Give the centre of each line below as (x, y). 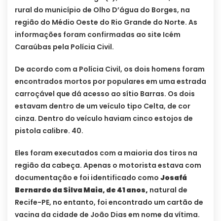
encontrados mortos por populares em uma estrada (110, 81)
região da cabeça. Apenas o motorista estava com (108, 165)
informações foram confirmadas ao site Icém (98, 34)
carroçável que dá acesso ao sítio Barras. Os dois (105, 93)
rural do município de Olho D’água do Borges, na (102, 10)
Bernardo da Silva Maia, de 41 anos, (81, 190)
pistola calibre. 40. (49, 130)
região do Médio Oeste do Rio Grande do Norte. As (106, 22)
